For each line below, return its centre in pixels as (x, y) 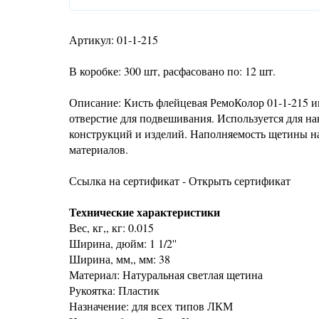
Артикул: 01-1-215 (114, 40)
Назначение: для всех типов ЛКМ (151, 306)
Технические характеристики (145, 212)
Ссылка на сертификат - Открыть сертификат (180, 181)
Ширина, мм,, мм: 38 (120, 259)
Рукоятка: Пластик (114, 290)
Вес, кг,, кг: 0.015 (111, 228)
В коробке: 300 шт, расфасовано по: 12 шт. (172, 71)
